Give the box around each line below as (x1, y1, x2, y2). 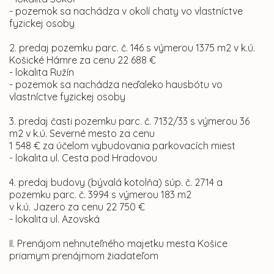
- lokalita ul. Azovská (9, 213, 100, 226)
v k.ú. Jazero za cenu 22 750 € (9, 201, 145, 213)
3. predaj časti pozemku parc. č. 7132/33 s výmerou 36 (9, 115, 250, 128)
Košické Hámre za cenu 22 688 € (9, 54, 156, 67)
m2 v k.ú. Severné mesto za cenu (9, 127, 155, 140)
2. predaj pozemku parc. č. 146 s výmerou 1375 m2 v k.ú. (9, 42, 255, 54)
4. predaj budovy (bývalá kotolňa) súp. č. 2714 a (9, 176, 223, 189)
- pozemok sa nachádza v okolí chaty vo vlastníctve (9, 5, 243, 18)
